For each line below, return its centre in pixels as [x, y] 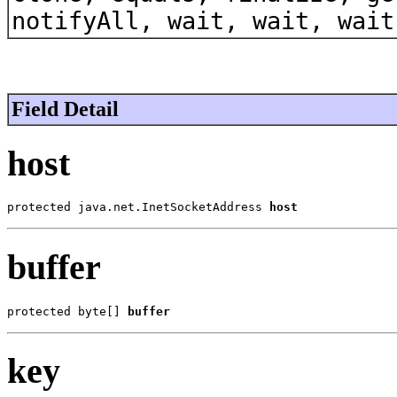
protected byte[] [67, 311]
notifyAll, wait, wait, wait [203, 20]
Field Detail [65, 109]
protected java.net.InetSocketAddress [138, 207]
